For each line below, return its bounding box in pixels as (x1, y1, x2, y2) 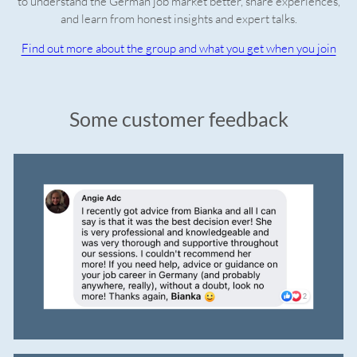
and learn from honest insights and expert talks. (60, 11, 297, 27)
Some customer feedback (69, 108, 288, 131)
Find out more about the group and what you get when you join (21, 41, 336, 57)
